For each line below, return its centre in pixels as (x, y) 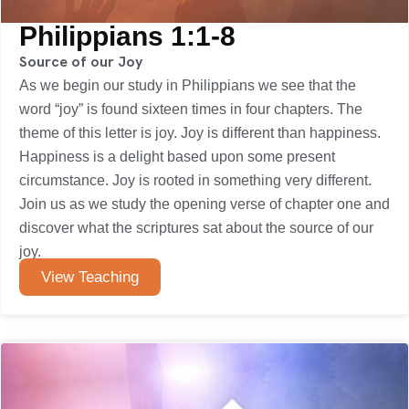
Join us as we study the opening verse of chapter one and (204, 204)
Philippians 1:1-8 (127, 36)
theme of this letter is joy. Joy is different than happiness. (200, 133)
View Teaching (90, 277)
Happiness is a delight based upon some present (177, 157)
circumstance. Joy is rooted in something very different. (195, 180)
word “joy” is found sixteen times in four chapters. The (191, 109)
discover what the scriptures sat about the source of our (196, 228)
